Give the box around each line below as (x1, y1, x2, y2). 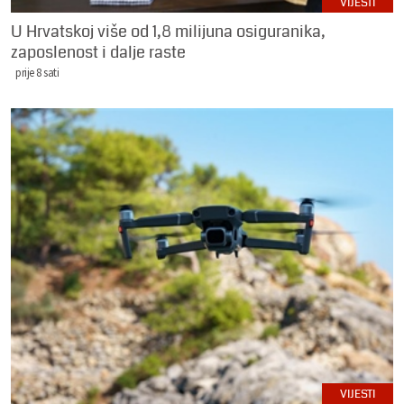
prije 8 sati (15, 64, 59, 79)
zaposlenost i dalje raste (11, 40, 186, 64)
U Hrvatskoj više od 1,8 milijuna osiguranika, (11, 19, 326, 43)
